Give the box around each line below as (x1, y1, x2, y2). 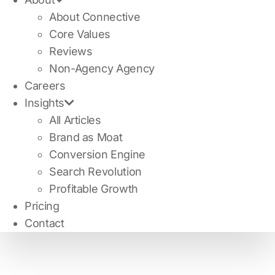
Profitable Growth (49, 182, 138, 195)
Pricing (25, 199, 60, 212)
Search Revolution (49, 165, 142, 178)
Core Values (49, 28, 111, 41)
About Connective (49, 10, 141, 23)
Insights (25, 96, 65, 109)
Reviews (49, 45, 93, 58)
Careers (25, 79, 66, 92)
